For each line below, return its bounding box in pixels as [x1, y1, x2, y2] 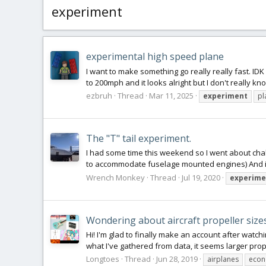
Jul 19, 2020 [182, 172, 220, 183]
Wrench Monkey [86, 172, 145, 183]
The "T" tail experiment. [86, 132, 191, 145]
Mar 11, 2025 [149, 90, 194, 101]
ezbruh [86, 90, 112, 101]
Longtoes [86, 254, 119, 265]
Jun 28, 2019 [156, 254, 198, 265]
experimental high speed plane [86, 50, 224, 64]
